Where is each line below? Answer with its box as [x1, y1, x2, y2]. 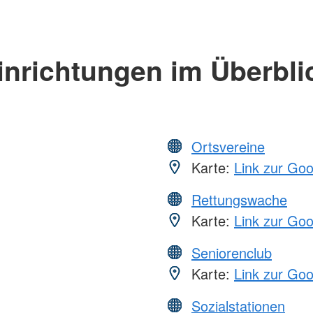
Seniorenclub [191, 242, 272, 263]
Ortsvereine [191, 136, 265, 157]
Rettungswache [191, 189, 287, 210]
